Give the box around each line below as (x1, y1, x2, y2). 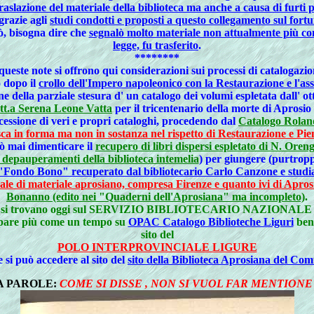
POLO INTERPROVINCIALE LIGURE (57, 241, 257, 253)
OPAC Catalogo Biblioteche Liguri (128, 216, 294, 228)
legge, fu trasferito (113, 39, 198, 51)
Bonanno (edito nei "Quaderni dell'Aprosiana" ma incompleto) (6, 191, 305, 203)
